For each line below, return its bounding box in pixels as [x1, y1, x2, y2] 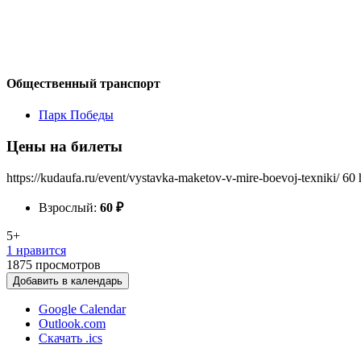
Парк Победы [39, 108, 114, 122]
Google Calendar [39, 301, 126, 316]
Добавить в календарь [13, 274, 122, 287]
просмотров [35, 257, 101, 272]
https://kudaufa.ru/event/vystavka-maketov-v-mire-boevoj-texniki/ [6, 170, 339, 185]
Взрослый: [39, 200, 100, 214]
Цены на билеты [6, 137, 122, 155]
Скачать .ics [39, 330, 102, 345]
